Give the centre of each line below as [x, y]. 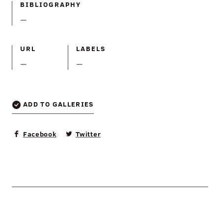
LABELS [91, 48]
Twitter [88, 134]
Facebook [40, 134]
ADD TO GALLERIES [58, 104]
